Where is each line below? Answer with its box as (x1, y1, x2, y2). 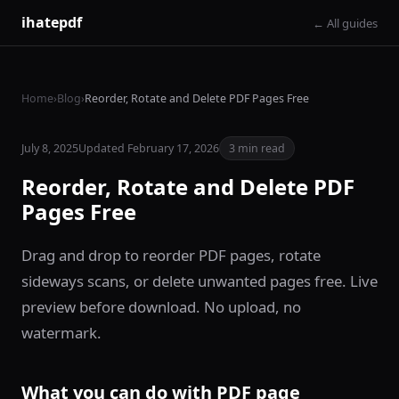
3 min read (229, 141, 285, 156)
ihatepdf (21, 12, 82, 32)
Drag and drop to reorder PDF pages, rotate (21, 245, 321, 265)
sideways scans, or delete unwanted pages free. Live (21, 271, 378, 291)
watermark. (21, 322, 102, 343)
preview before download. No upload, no (21, 297, 301, 317)
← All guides (313, 14, 378, 31)
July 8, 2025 (21, 141, 78, 156)
